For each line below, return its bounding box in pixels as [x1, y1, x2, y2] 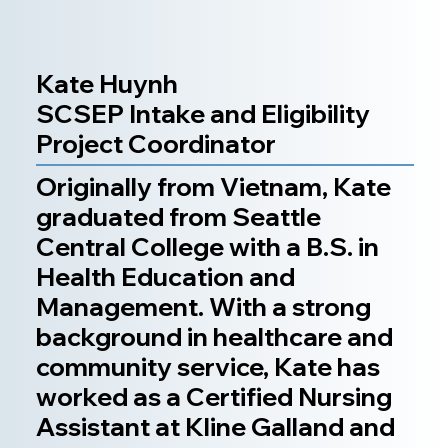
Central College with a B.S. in [36, 230, 380, 262]
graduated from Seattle [36, 200, 322, 232]
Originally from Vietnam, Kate [36, 170, 392, 202]
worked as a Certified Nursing [36, 380, 393, 412]
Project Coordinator [36, 128, 277, 160]
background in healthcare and [36, 320, 394, 352]
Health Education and [36, 260, 296, 292]
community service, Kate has [36, 350, 381, 382]
